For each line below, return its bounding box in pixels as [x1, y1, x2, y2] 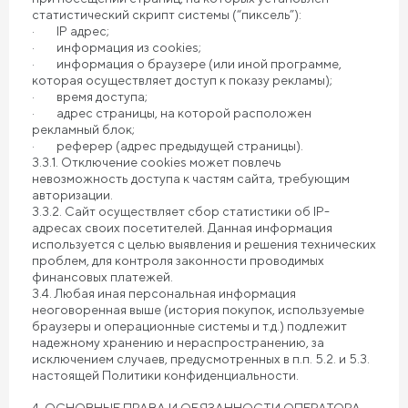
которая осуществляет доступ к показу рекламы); [32, 73, 332, 87]
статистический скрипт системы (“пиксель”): [32, 7, 301, 22]
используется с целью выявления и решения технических [32, 237, 376, 251]
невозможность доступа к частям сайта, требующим [32, 171, 350, 186]
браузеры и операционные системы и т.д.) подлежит [32, 319, 347, 333]
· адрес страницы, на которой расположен [32, 106, 311, 120]
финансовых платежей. [32, 270, 173, 284]
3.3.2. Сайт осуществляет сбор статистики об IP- [32, 204, 330, 219]
